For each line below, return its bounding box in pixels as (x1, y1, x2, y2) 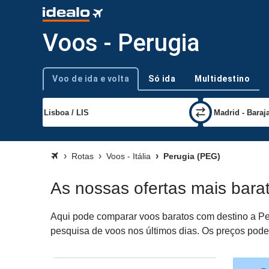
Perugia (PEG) (161, 151, 220, 161)
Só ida (148, 74, 175, 83)
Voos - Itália (106, 151, 151, 161)
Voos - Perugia (43, 29, 200, 57)
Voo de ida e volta (52, 74, 129, 83)
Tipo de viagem (42, 79, 95, 88)
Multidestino (195, 74, 250, 83)
